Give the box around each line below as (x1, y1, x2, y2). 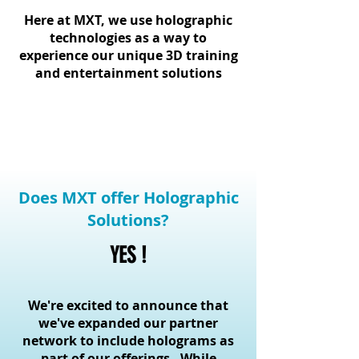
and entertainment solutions (34, 64, 222, 82)
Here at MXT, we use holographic (24, 11, 232, 29)
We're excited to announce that (28, 296, 228, 314)
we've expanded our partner (38, 314, 218, 332)
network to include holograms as (22, 332, 234, 349)
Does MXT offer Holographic (18, 187, 239, 208)
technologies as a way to (50, 29, 207, 46)
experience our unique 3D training (18, 46, 238, 64)
